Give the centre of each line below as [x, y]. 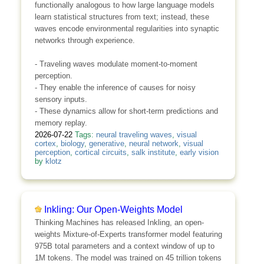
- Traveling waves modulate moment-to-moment [116, 64]
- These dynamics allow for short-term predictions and [126, 111]
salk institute [153, 153]
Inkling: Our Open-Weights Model [113, 210]
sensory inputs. [61, 99]
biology [72, 144]
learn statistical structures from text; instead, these [122, 16]
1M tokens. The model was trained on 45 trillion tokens [128, 258]
